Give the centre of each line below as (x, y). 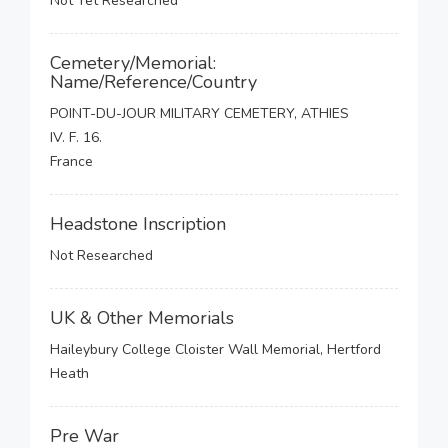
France (71, 161)
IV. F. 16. (76, 137)
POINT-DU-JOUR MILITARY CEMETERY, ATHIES (199, 113)
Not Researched (101, 255)
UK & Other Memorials (142, 318)
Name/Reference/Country (153, 82)
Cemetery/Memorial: (133, 63)
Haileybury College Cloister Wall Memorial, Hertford (215, 349)
